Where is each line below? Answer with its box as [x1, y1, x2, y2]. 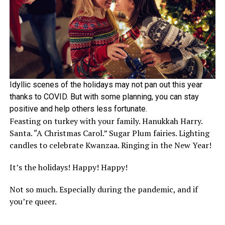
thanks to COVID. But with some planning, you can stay [9, 92, 199, 102]
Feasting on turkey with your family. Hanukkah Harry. [9, 116, 202, 127]
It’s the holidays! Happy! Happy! [9, 162, 128, 173]
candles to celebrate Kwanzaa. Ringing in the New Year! [9, 140, 211, 151]
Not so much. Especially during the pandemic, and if [9, 184, 198, 195]
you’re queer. [9, 196, 57, 207]
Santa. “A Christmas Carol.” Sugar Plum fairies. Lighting [9, 128, 209, 139]
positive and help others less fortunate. [9, 104, 147, 114]
